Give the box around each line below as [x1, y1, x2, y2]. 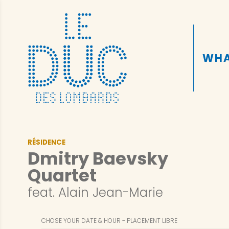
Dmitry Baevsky [27, 147, 168, 171]
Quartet [27, 164, 97, 188]
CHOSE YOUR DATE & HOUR [41, 216, 121, 225]
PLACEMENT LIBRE [126, 216, 177, 225]
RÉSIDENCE [27, 137, 65, 147]
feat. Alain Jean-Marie [27, 184, 163, 202]
